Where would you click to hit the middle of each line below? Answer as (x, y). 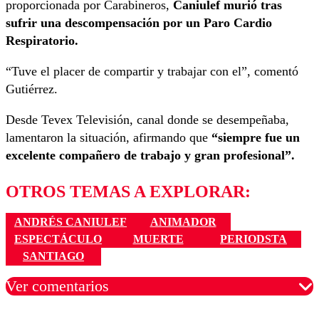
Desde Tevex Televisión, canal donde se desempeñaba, (147, 120)
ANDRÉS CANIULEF (70, 221)
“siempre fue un (256, 138)
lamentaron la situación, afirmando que (109, 138)
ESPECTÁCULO (58, 239)
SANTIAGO (53, 256)
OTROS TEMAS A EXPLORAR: (128, 192)
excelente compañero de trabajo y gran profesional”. (152, 156)
